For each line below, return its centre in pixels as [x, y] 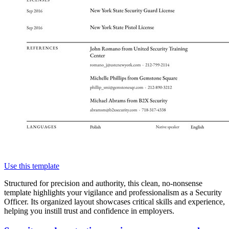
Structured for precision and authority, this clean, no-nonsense [103, 184]
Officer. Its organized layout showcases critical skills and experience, [114, 202]
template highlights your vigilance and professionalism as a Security [113, 193]
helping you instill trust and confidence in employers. [89, 211]
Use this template [32, 166]
